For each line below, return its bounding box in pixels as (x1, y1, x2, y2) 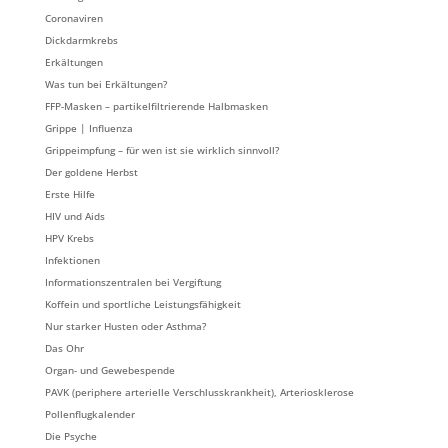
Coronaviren (44, 10, 103, 25)
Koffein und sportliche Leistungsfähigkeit (44, 296, 241, 311)
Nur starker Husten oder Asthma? (44, 318, 206, 333)
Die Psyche (44, 428, 97, 443)
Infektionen (44, 252, 100, 267)
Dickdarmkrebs (44, 32, 118, 47)
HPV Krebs (44, 230, 94, 245)
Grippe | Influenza (44, 120, 133, 135)
